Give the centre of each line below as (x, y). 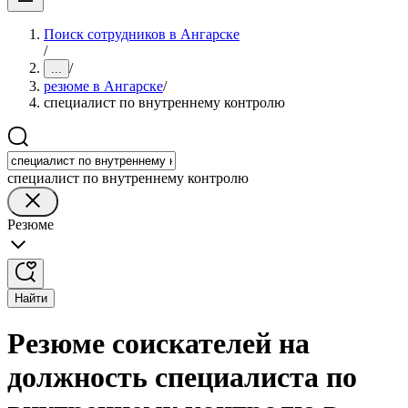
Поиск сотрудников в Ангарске (142, 34)
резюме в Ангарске (103, 86)
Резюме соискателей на (158, 344)
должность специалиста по (182, 377)
